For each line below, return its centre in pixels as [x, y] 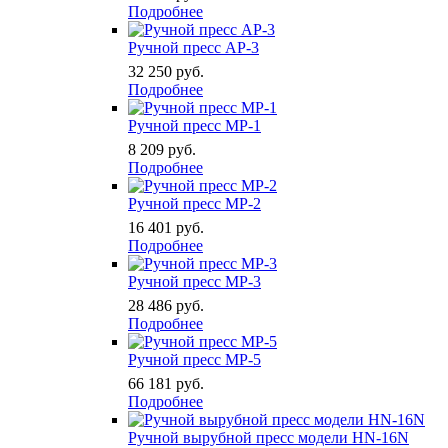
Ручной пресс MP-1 [194, 126]
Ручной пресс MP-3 [194, 282]
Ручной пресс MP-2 [194, 204]
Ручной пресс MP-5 [194, 360]
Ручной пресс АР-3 [193, 48]
